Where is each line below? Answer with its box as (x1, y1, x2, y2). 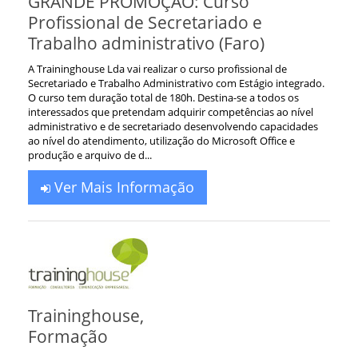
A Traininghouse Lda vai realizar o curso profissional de (28, 61, 287, 76)
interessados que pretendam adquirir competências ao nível (28, 104, 313, 119)
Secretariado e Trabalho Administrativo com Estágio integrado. (28, 75, 324, 90)
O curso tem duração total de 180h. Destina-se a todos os (28, 89, 299, 105)
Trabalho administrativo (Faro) (28, 31, 265, 54)
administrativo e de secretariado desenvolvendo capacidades (28, 118, 318, 133)
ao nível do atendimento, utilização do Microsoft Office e (28, 133, 295, 148)
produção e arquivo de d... (28, 147, 152, 162)
